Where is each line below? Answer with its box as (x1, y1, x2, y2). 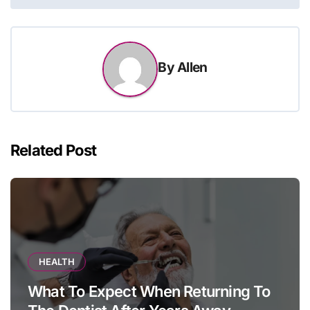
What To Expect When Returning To (28, 282, 271, 301)
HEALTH (39, 256, 75, 268)
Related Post (10, 141, 97, 160)
